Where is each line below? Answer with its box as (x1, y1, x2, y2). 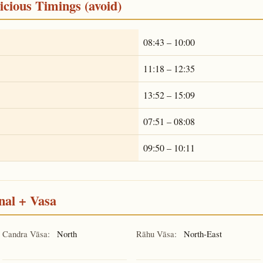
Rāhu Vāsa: (136, 227, 177, 240)
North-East (181, 227, 222, 240)
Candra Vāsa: (2, 227, 50, 240)
